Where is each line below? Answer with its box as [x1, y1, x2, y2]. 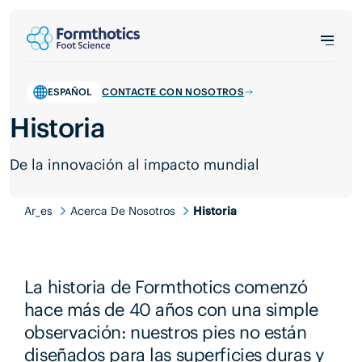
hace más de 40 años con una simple [23, 298, 319, 322]
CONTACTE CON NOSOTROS [102, 86, 244, 99]
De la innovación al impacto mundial [10, 155, 260, 175]
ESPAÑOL [47, 86, 92, 99]
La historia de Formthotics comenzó [23, 276, 309, 299]
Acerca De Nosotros [70, 203, 176, 218]
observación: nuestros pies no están [23, 321, 307, 344]
